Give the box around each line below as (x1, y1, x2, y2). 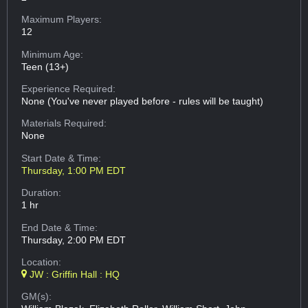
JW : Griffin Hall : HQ (27, 269, 120, 280)
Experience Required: (21, 83, 116, 95)
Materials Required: (21, 118, 107, 129)
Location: (21, 256, 62, 268)
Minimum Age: (21, 48, 84, 60)
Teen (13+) (21, 60, 69, 72)
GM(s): (21, 291, 52, 302)
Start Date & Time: (21, 152, 102, 164)
